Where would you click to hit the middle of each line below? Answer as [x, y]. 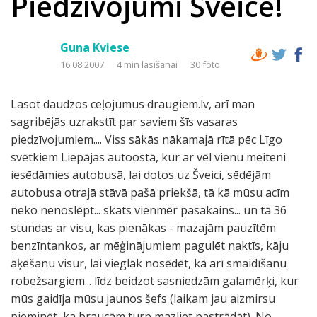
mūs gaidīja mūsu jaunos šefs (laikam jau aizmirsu [143, 299]
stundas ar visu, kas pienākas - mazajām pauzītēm [143, 228]
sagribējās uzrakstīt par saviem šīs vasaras [124, 122]
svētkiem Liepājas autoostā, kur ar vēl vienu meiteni [148, 157]
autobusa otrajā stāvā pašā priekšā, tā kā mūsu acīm [150, 192]
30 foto [205, 64]
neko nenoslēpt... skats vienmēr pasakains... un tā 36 [149, 210]
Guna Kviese [95, 47]
